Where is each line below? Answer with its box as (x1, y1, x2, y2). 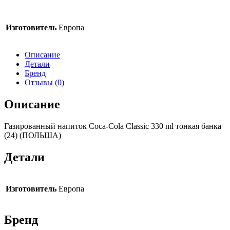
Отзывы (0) (25, 78, 64, 87)
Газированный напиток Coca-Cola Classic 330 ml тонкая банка (4, 121, 221, 130)
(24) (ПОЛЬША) (4, 130, 61, 140)
